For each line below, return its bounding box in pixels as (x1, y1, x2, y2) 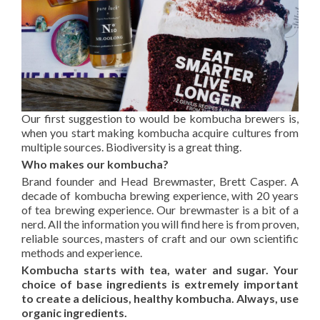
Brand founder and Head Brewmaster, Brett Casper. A (21, 174, 299, 188)
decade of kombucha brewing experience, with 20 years (21, 189, 299, 202)
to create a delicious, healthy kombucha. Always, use (21, 291, 299, 305)
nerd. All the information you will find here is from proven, (21, 217, 299, 231)
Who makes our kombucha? (21, 157, 169, 171)
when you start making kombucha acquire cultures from (21, 126, 299, 139)
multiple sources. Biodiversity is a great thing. (21, 140, 241, 154)
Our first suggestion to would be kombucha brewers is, (21, 111, 299, 125)
